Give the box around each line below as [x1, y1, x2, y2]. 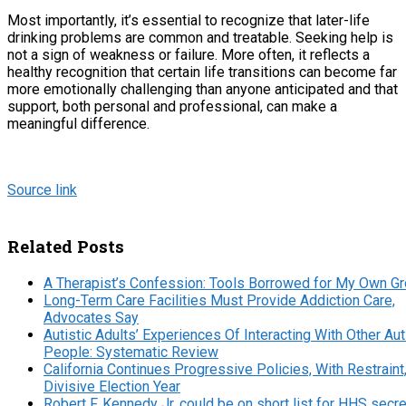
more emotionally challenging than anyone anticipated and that [7, 80, 398, 98]
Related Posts [7, 234, 124, 257]
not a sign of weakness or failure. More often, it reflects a [7, 45, 370, 63]
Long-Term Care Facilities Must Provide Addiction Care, [43, 291, 395, 309]
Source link [7, 180, 77, 198]
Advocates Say [43, 308, 139, 326]
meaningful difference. [7, 114, 150, 132]
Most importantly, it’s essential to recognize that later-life [7, 11, 370, 29]
